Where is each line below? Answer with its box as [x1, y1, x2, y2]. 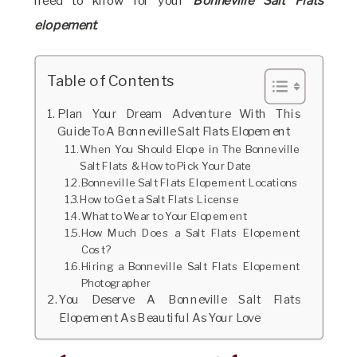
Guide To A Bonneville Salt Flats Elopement [57, 124, 291, 139]
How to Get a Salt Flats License [80, 194, 240, 206]
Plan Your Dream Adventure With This [57, 106, 300, 122]
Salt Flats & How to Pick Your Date [80, 160, 252, 173]
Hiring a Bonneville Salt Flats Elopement [80, 261, 300, 273]
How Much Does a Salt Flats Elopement [80, 227, 300, 240]
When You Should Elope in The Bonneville [80, 143, 300, 156]
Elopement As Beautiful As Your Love [59, 311, 261, 326]
